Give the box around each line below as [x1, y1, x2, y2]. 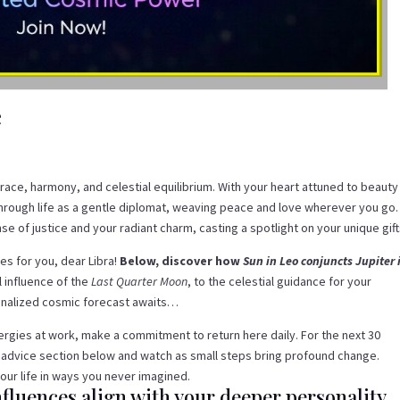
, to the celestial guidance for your [187, 273, 372, 290]
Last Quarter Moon [91, 273, 188, 290]
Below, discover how [120, 253, 244, 270]
